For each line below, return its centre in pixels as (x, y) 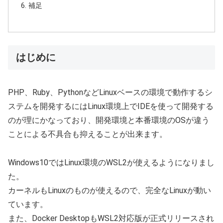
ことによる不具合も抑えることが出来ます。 (88, 134)
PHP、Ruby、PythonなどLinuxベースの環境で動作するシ (110, 93)
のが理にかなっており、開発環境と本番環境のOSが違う (109, 120)
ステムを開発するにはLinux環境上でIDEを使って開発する (111, 107)
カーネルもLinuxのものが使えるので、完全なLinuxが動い (110, 190)
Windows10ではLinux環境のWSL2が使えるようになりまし (111, 162)
